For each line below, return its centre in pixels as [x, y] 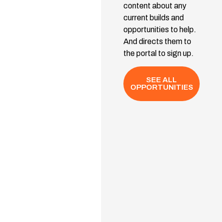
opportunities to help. [160, 29]
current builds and [153, 17]
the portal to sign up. [158, 53]
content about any [155, 5]
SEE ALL [162, 80]
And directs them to [157, 41]
